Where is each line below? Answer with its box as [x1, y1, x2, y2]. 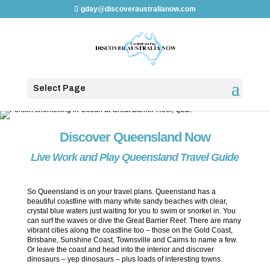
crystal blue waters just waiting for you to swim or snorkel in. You [27, 207, 236, 215]
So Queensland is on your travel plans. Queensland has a [27, 187, 216, 196]
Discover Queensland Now [59, 130, 210, 145]
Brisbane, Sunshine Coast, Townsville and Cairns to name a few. [27, 236, 237, 244]
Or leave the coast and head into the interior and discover [27, 245, 214, 254]
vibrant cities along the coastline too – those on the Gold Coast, [27, 226, 233, 234]
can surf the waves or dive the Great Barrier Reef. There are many [27, 216, 241, 225]
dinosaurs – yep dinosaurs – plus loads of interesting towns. [27, 255, 222, 263]
